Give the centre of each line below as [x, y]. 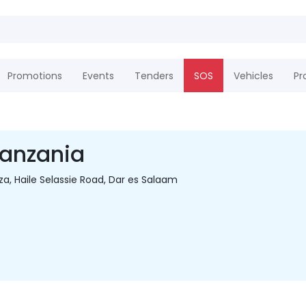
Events [98, 75]
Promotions [34, 75]
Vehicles [253, 75]
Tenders [154, 75]
